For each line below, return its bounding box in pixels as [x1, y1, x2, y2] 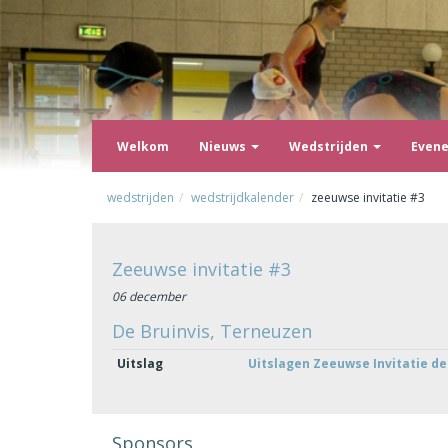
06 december [112, 287, 186, 305]
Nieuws [199, 137, 249, 155]
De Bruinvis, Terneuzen [112, 318, 312, 343]
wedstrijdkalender [191, 189, 294, 206]
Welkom [117, 137, 169, 155]
